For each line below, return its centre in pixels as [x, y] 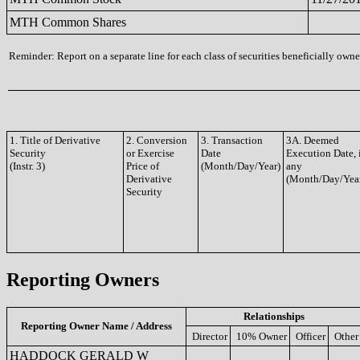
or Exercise [150, 153]
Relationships [274, 316]
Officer [311, 336]
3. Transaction [232, 140]
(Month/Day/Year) [241, 166]
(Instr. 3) [27, 166]
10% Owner [262, 336]
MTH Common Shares [68, 22]
